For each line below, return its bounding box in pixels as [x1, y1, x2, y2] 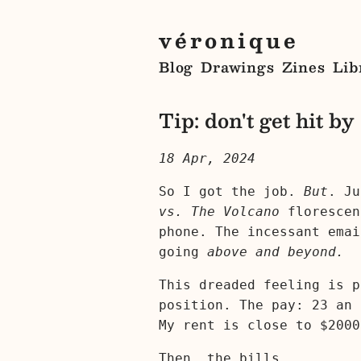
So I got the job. [159, 183, 304, 199]
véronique [159, 23, 299, 57]
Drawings [201, 56, 275, 79]
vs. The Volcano [159, 203, 280, 219]
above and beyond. [207, 243, 344, 259]
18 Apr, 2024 [159, 150, 255, 166]
